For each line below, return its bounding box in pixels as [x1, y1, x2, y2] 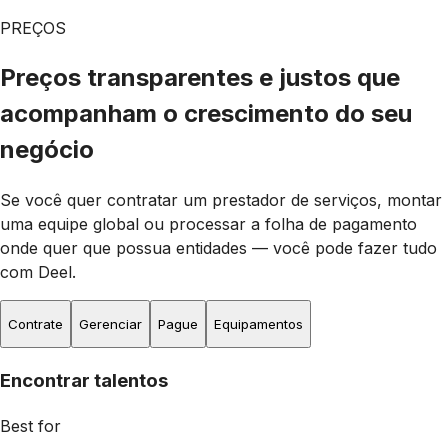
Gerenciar [79, 316, 142, 333]
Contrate [8, 316, 63, 333]
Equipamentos [214, 316, 303, 333]
